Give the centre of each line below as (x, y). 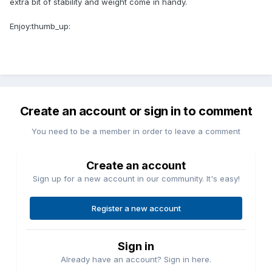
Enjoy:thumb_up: (40, 26)
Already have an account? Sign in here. (136, 260)
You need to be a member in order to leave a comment (136, 131)
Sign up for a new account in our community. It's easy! (136, 179)
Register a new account (136, 209)
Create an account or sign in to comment (136, 111)
